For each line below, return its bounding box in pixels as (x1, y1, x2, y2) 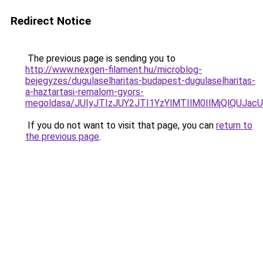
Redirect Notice (11, 14, 91, 28)
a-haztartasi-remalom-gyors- (25, 86, 144, 97)
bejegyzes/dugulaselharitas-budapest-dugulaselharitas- (25, 75, 255, 86)
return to (216, 120, 252, 131)
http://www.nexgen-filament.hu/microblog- (25, 64, 202, 75)
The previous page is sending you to (25, 53, 176, 64)
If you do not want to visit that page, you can (25, 120, 216, 131)
